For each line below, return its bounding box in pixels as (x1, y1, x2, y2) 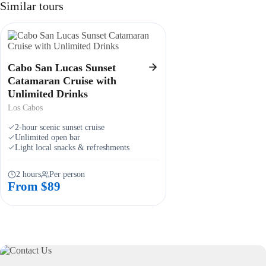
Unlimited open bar (15, 132, 80, 142)
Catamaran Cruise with (8, 74, 116, 87)
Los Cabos (8, 102, 43, 112)
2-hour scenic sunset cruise (15, 122, 104, 132)
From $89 (8, 179, 61, 193)
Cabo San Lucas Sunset (8, 61, 116, 74)
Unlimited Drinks (8, 87, 88, 100)
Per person (49, 169, 85, 179)
